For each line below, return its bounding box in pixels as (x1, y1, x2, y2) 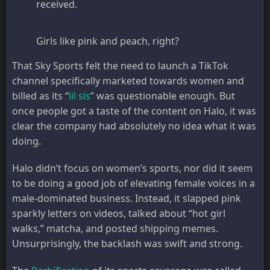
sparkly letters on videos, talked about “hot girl (12, 206, 225, 220)
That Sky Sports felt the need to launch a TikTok (12, 58, 228, 72)
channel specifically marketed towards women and (12, 74, 244, 87)
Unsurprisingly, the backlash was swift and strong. (12, 236, 242, 250)
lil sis (69, 89, 90, 102)
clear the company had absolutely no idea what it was (12, 119, 256, 133)
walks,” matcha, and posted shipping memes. (12, 221, 218, 235)
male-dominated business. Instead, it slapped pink (12, 191, 241, 205)
